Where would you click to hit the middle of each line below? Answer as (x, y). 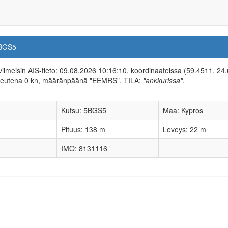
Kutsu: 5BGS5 (84, 110)
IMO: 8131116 (84, 148)
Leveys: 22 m (184, 129)
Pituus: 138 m (83, 129)
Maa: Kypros (183, 110)
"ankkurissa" (163, 80)
